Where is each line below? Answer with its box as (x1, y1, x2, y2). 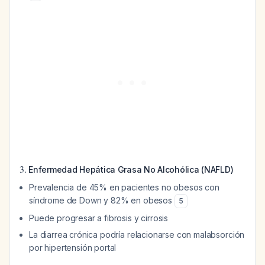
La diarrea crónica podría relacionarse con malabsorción (29, 230, 245, 240)
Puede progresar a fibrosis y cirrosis (29, 213, 169, 223)
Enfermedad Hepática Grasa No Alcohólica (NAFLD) (28, 164, 234, 174)
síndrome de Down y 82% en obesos (29, 195, 174, 205)
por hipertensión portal (29, 243, 117, 253)
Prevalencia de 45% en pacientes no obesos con (29, 182, 219, 192)
